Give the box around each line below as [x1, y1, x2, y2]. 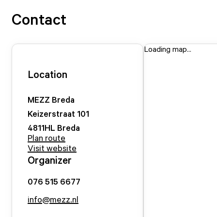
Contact [12, 9, 66, 29]
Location [28, 68, 67, 80]
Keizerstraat [28, 108, 75, 119]
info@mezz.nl [28, 194, 78, 204]
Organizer [28, 154, 72, 166]
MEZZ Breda [28, 94, 75, 105]
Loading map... [144, 44, 191, 54]
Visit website [28, 142, 77, 153]
